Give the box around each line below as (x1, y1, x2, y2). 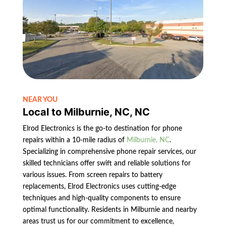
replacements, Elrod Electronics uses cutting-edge (22, 183, 176, 191)
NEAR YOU (22, 96, 58, 104)
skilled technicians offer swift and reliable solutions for (22, 160, 191, 167)
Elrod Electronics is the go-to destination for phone (22, 125, 182, 133)
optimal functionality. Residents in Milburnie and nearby (22, 206, 197, 214)
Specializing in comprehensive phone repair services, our (22, 148, 196, 156)
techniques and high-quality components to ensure (22, 195, 181, 202)
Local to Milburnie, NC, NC (22, 106, 150, 119)
